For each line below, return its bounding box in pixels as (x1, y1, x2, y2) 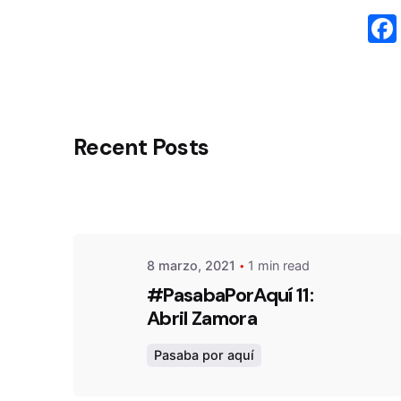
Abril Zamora (146, 305, 258, 332)
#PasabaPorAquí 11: (146, 282, 314, 309)
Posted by (251, 132, 313, 148)
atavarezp (251, 150, 319, 168)
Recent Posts (73, 132, 209, 162)
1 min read (247, 257, 310, 273)
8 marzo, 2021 (146, 257, 235, 273)
